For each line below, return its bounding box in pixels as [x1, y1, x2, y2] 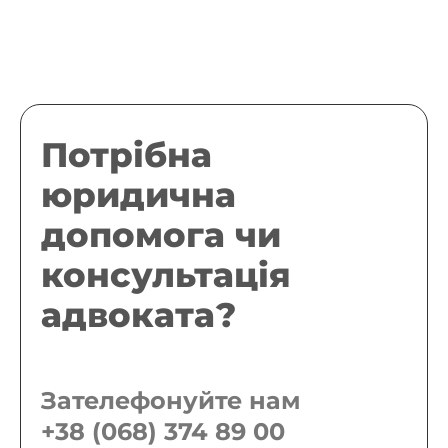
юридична [41, 174, 236, 217]
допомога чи [41, 214, 281, 257]
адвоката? [41, 294, 246, 337]
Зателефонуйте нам [41, 386, 301, 416]
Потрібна [41, 134, 212, 177]
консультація [41, 254, 291, 297]
